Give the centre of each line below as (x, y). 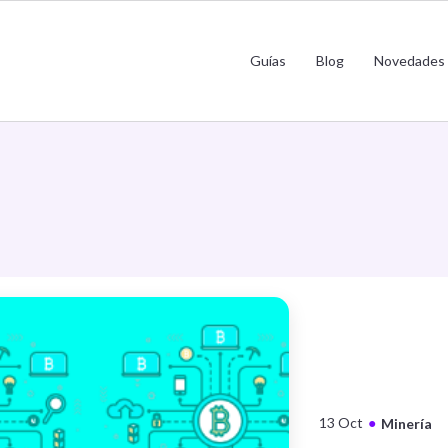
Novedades (409, 60)
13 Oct (341, 422)
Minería (406, 423)
